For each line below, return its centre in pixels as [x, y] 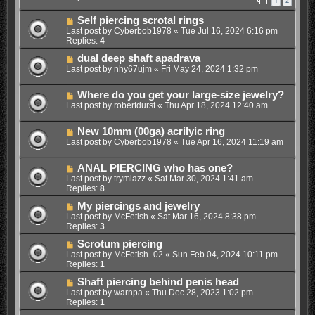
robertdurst [134, 105]
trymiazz [129, 178]
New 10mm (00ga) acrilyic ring [151, 131]
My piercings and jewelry [138, 206]
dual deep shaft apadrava [139, 58]
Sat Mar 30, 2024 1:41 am [204, 178]
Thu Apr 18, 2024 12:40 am [216, 105]
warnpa [128, 292]
